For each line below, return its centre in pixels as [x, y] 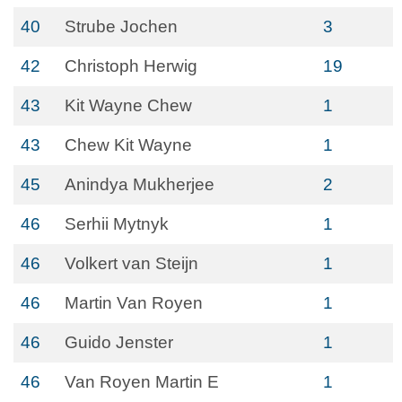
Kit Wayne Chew [128, 105]
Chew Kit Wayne [128, 145]
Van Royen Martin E [142, 382]
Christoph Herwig [131, 66]
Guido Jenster [119, 342]
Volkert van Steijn [131, 263]
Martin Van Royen [134, 303]
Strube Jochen [121, 26]
